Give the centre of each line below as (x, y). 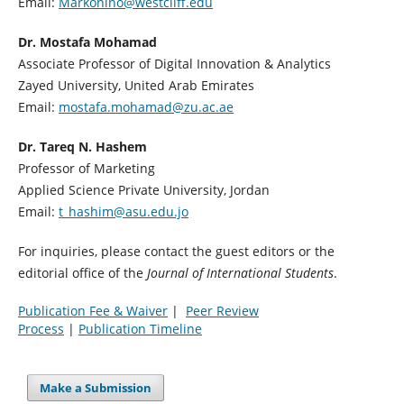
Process (41, 329)
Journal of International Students (240, 273)
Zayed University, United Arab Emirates (136, 86)
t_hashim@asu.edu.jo (123, 212)
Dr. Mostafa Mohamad (87, 42)
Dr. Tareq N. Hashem (82, 147)
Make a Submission (96, 388)
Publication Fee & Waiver (92, 311)
